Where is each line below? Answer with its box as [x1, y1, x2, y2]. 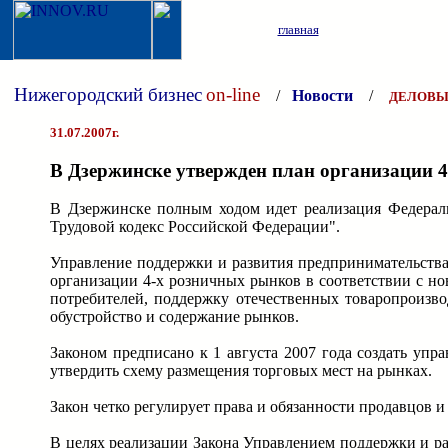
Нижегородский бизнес [14, 84, 202, 105]
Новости [292, 87, 353, 104]
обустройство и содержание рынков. [50, 308, 299, 326]
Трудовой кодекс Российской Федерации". [50, 218, 340, 236]
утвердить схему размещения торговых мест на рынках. [50, 362, 432, 380]
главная [277, 22, 319, 37]
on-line [206, 84, 260, 105]
